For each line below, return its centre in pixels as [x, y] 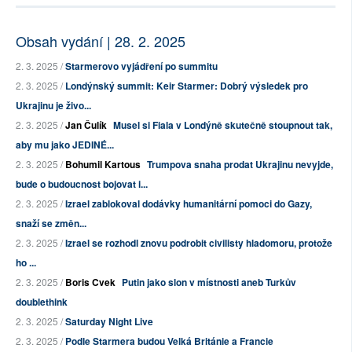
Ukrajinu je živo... [53, 106]
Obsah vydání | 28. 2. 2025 [101, 41]
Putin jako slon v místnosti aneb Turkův [209, 282]
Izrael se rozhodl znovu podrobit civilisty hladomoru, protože [199, 243]
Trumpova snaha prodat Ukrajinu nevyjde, [240, 165]
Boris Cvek [90, 282]
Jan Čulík [86, 125]
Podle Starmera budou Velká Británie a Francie [169, 341]
